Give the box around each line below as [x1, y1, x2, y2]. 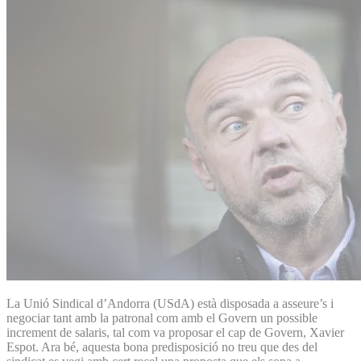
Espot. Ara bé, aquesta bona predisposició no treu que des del [6, 339, 317, 354]
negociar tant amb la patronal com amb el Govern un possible [6, 310, 317, 325]
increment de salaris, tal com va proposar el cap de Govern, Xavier [6, 325, 344, 339]
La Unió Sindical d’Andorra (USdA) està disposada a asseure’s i [6, 296, 334, 310]
